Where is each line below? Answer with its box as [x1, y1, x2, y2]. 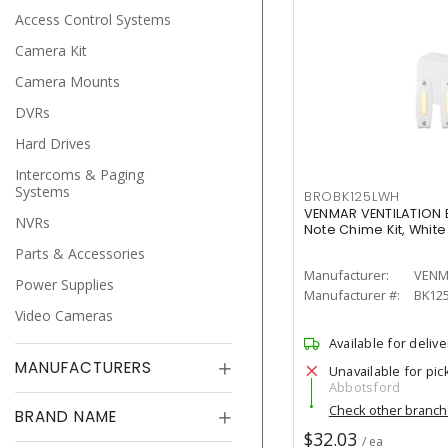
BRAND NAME [15, 406, 117, 427]
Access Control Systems [15, 10, 171, 29]
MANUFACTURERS [15, 357, 152, 378]
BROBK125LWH [303, 188, 401, 205]
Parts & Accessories [15, 244, 145, 263]
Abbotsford [328, 378, 401, 396]
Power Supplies [15, 275, 114, 294]
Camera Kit [15, 41, 87, 60]
